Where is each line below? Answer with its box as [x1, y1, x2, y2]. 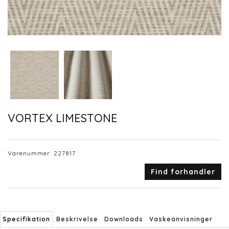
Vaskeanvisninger [149, 215, 213, 223]
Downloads [104, 215, 143, 223]
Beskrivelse [56, 215, 98, 223]
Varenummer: [8, 149, 54, 157]
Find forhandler [151, 167, 215, 177]
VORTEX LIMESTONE [8, 110, 118, 125]
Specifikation [3, 215, 50, 223]
